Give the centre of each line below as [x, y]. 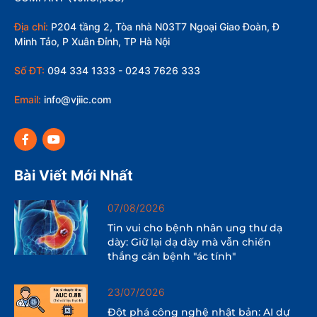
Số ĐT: [29, 70]
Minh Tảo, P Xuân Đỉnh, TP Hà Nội [92, 41]
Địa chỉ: [31, 26]
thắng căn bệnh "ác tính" [172, 256]
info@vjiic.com [76, 99]
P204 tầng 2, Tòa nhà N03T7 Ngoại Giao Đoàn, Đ [164, 26]
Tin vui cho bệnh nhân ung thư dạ [195, 227]
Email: [28, 99]
